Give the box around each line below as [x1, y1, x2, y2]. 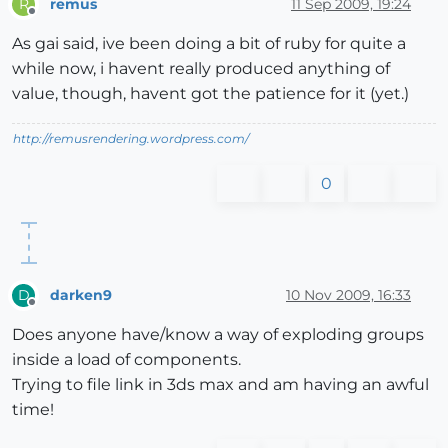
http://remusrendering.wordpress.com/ [13, 131, 249, 147]
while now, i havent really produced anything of [12, 59, 390, 79]
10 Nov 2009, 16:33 [286, 285, 411, 304]
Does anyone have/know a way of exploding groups [12, 325, 424, 345]
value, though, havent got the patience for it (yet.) [12, 84, 409, 104]
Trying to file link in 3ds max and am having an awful [12, 375, 429, 395]
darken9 [50, 285, 112, 304]
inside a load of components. [12, 350, 241, 370]
